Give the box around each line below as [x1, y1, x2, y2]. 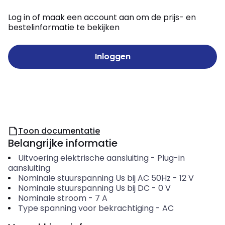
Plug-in [157, 152, 185, 164]
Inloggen [94, 51, 131, 62]
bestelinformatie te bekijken [8, 22, 120, 33]
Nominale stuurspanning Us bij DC [18, 182, 150, 194]
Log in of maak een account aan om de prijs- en [8, 12, 196, 23]
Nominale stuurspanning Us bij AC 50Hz [18, 172, 171, 184]
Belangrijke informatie [8, 136, 118, 150]
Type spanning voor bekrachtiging [18, 202, 154, 214]
